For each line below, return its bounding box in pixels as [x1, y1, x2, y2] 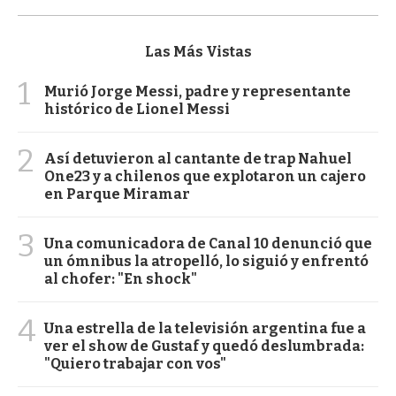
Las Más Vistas [144, 42, 252, 60]
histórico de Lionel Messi [44, 100, 230, 118]
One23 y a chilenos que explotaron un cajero [44, 167, 366, 185]
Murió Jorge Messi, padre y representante [44, 82, 351, 100]
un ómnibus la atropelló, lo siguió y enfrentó [44, 252, 369, 270]
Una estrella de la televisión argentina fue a [44, 319, 366, 337]
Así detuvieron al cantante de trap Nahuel [44, 149, 352, 167]
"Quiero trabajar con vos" [44, 354, 226, 372]
